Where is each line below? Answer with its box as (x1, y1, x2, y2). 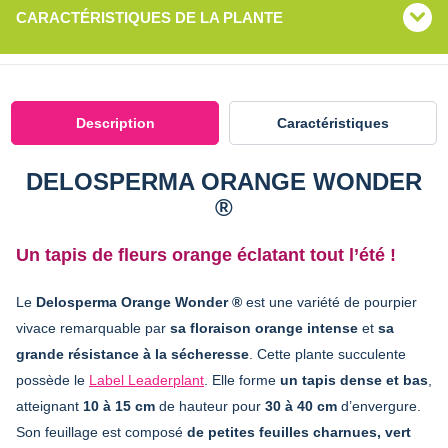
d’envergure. (337, 397, 421, 414)
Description (75, 114, 155, 131)
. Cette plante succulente (249, 345, 406, 362)
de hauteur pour (155, 397, 265, 414)
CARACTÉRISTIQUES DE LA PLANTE (16, 9, 283, 27)
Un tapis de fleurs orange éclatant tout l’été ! (16, 244, 396, 265)
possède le (16, 371, 89, 388)
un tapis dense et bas (280, 371, 428, 388)
